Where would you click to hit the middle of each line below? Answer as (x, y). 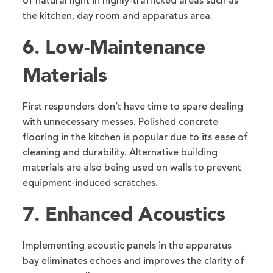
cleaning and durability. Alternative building (120, 153)
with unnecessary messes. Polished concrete (121, 123)
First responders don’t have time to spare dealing (133, 108)
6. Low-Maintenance (114, 47)
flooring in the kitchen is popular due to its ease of (136, 138)
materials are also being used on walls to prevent (132, 168)
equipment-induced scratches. (90, 184)
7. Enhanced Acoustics (124, 214)
